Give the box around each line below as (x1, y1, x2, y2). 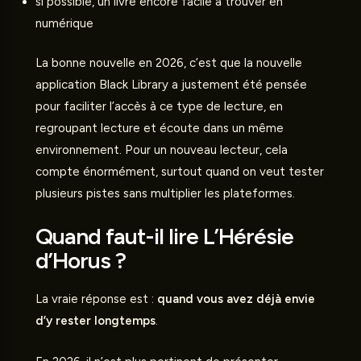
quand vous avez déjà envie (157, 292, 315, 307)
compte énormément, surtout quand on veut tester (35, 164, 324, 180)
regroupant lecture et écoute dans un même (35, 121, 284, 136)
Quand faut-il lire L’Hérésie (35, 222, 293, 251)
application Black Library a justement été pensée (35, 77, 307, 93)
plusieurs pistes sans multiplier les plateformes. (35, 186, 295, 201)
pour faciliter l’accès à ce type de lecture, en (35, 99, 283, 114)
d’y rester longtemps (35, 313, 156, 329)
